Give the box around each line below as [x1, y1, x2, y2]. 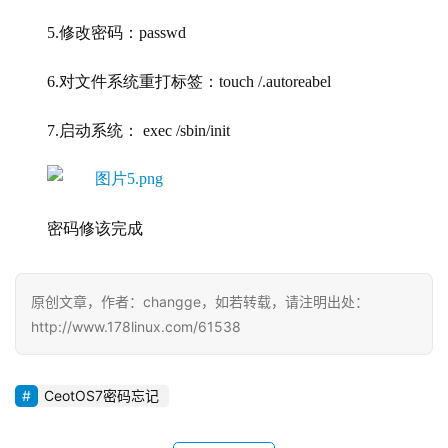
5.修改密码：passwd [47, 24, 186, 42]
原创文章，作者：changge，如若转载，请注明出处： [31, 293, 369, 311]
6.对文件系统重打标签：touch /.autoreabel [47, 73, 331, 91]
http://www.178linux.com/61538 [31, 318, 241, 336]
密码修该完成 [47, 220, 143, 238]
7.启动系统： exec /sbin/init [47, 122, 230, 140]
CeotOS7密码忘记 [44, 387, 159, 405]
